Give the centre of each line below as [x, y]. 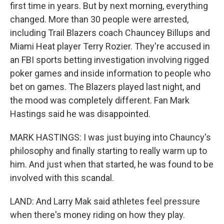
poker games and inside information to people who [110, 73]
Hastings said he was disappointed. [80, 114]
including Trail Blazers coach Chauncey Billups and [110, 33]
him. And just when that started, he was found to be [112, 164]
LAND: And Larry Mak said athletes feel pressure [105, 201]
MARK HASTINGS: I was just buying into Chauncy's [110, 137]
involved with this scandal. [62, 178]
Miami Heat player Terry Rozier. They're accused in [110, 46]
